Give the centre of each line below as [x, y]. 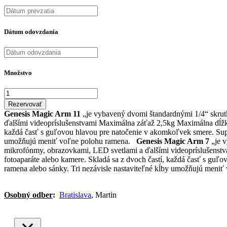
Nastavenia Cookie [40, 178]
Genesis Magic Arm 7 [173, 141]
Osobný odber [28, 195]
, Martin [104, 195]
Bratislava [75, 195]
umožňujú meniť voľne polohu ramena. [70, 141]
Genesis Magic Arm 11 [42, 114]
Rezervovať [25, 104]
